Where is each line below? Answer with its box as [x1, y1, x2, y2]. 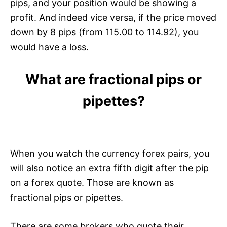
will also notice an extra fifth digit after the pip [10, 163, 209, 174]
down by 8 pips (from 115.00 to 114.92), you [10, 27, 199, 38]
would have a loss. [10, 42, 89, 53]
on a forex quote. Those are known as [10, 177, 174, 188]
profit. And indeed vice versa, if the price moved [10, 12, 216, 23]
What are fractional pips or [25, 71, 202, 88]
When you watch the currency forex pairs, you [10, 148, 209, 159]
